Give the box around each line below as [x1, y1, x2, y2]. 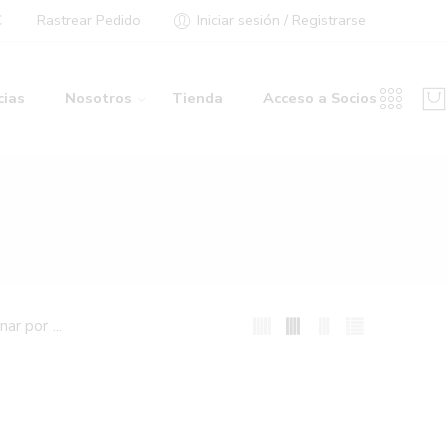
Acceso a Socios [263, 88, 377, 108]
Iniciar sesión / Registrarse [197, 10, 366, 30]
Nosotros [65, 88, 132, 108]
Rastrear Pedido [37, 10, 141, 30]
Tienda [172, 88, 223, 108]
